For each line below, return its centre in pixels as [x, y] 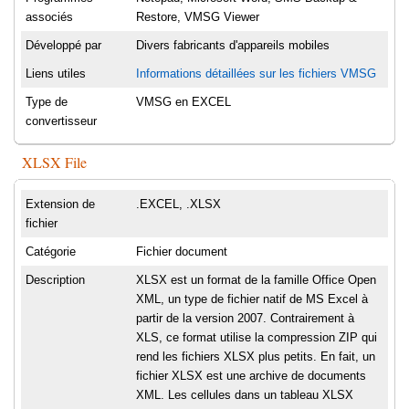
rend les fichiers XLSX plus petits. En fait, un [256, 357]
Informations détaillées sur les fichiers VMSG [256, 74]
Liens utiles [56, 74]
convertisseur [61, 121]
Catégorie [51, 252]
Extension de [60, 204]
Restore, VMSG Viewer [198, 17]
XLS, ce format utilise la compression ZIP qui [257, 338]
